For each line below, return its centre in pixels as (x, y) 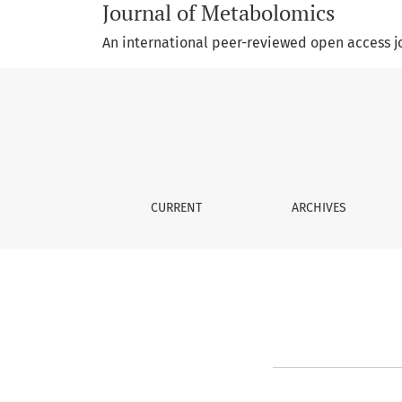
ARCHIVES (319, 208)
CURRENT (176, 208)
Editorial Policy (177, 109)
